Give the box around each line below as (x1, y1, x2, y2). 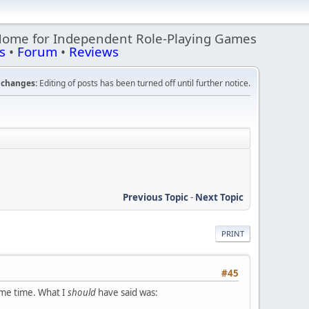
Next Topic (195, 190, 243, 203)
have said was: (96, 286, 158, 299)
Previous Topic (123, 190, 188, 203)
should (68, 286, 96, 299)
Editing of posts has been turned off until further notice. (37, 77, 250, 89)
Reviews (69, 43, 119, 60)
